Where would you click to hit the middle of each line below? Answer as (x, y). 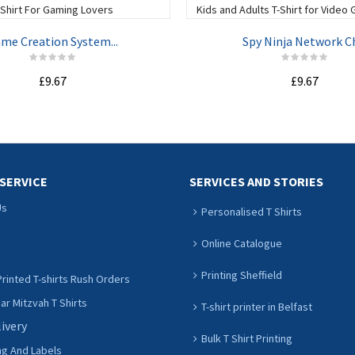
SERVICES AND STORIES (256, 181)
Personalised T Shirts (252, 212)
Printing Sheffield (242, 275)
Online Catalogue (242, 243)
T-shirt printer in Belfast (257, 307)
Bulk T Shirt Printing (247, 338)
